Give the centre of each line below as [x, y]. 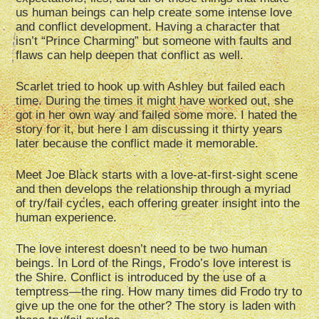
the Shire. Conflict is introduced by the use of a [141, 278]
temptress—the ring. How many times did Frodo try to [159, 292]
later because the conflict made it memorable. [137, 144]
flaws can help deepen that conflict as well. [130, 56]
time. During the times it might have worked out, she [155, 101]
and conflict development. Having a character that [148, 27]
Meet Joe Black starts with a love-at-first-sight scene [157, 175]
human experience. [67, 218]
